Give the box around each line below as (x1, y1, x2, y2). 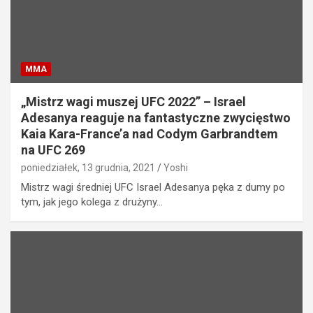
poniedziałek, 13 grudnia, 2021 (21, 162, 155, 174)
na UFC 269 (21, 143, 85, 158)
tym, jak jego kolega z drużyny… (21, 196, 163, 209)
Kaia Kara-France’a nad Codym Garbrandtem (21, 126, 278, 142)
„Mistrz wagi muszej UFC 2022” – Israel (21, 94, 246, 110)
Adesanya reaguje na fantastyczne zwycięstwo (21, 110, 291, 126)
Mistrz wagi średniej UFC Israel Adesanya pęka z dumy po (21, 181, 285, 194)
